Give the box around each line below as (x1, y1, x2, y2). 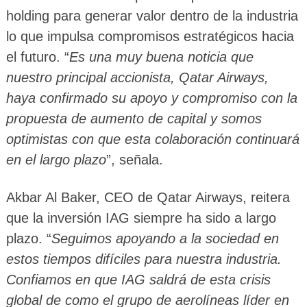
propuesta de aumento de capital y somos (5, 111, 262, 127)
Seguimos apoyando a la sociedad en (51, 231, 279, 247)
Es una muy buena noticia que (69, 49, 254, 65)
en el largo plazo (5, 152, 106, 168)
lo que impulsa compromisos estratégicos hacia (5, 29, 294, 45)
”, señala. (106, 152, 163, 168)
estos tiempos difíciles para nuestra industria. (5, 251, 282, 267)
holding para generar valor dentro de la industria (5, 8, 298, 24)
